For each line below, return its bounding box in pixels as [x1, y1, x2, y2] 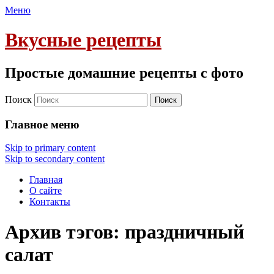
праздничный [125, 220, 244, 243]
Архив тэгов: [5, 220, 125, 243]
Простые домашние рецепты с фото [5, 64, 243, 81]
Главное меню [5, 117, 80, 131]
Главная [29, 174, 62, 185]
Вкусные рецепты [5, 29, 161, 51]
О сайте [29, 185, 62, 196]
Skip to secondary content [5, 154, 105, 165]
